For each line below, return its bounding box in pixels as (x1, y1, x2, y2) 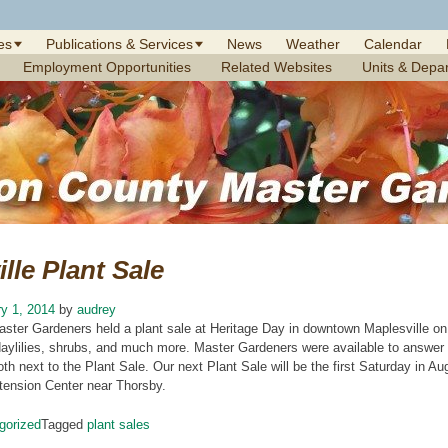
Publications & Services (46, 36, 193, 52)
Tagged (41, 416, 87, 432)
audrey (77, 302, 116, 317)
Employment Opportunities (23, 59, 191, 75)
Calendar (364, 36, 422, 52)
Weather (286, 36, 340, 52)
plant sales (87, 416, 150, 432)
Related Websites (221, 59, 332, 75)
